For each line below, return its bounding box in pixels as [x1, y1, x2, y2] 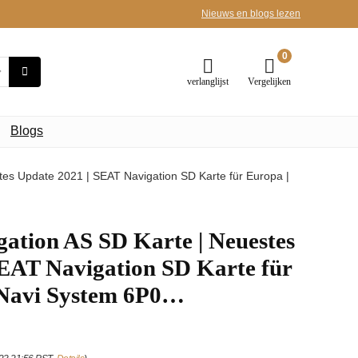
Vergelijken [248, 75, 291, 87]
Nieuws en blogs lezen [201, 8, 300, 19]
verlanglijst [187, 75, 229, 87]
